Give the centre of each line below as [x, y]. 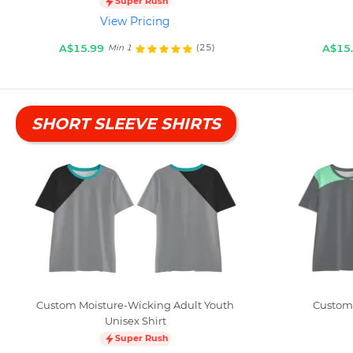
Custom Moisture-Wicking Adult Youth [136, 305]
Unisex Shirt [135, 320]
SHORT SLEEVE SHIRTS [126, 123]
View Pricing [136, 21]
